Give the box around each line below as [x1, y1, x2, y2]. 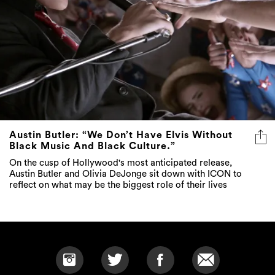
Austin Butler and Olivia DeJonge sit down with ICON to [9, 169, 242, 179]
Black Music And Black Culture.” [9, 141, 176, 152]
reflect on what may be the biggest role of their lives [9, 180, 227, 190]
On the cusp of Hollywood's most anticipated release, [9, 158, 232, 168]
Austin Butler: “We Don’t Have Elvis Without [9, 130, 233, 141]
